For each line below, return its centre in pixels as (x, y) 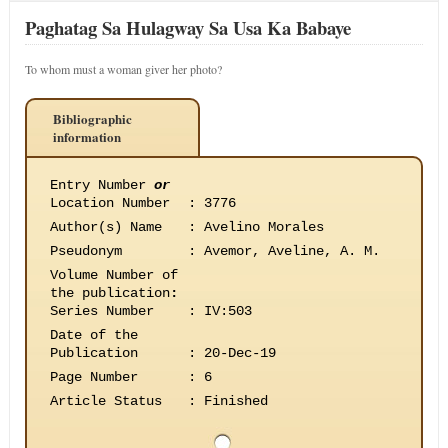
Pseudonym (85, 251)
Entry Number (101, 185)
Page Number (93, 377)
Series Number (101, 311)
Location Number (109, 203)
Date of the (93, 335)
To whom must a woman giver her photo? (123, 69)
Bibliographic (92, 118)
